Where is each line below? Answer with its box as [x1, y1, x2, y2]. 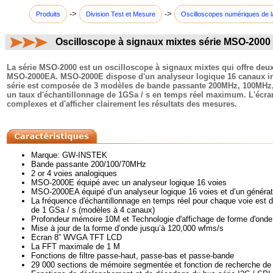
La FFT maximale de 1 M [31, 242, 120, 251]
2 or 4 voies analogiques [31, 169, 117, 178]
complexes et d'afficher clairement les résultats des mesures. [7, 99, 237, 108]
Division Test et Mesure [86, 10, 155, 18]
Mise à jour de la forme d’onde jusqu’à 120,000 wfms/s [31, 224, 224, 233]
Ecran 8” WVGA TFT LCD [31, 233, 122, 242]
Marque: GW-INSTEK [31, 151, 107, 160]
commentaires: [7, 52, 62, 62]
